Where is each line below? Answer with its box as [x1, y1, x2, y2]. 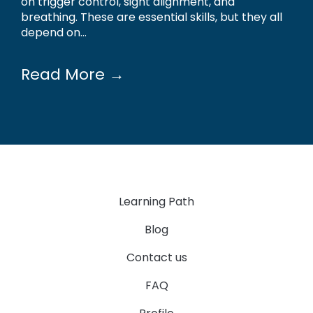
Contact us [126, 249, 187, 265]
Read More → [21, 64, 124, 86]
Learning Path [119, 193, 194, 210]
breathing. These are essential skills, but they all [21, 8, 282, 25]
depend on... [21, 24, 87, 41]
